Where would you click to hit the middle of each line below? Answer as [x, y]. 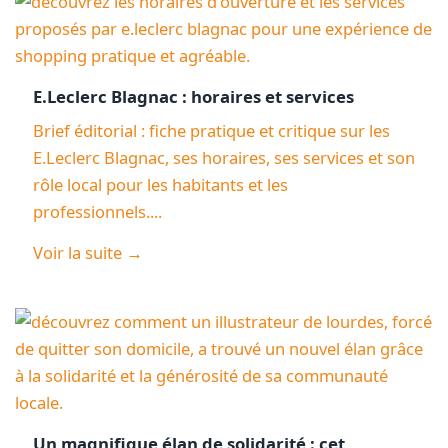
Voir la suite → [87, 253]
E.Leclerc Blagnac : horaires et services [193, 96]
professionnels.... [97, 211]
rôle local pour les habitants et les [160, 184]
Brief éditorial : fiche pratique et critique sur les [211, 130]
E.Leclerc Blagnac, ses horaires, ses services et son [223, 157]
